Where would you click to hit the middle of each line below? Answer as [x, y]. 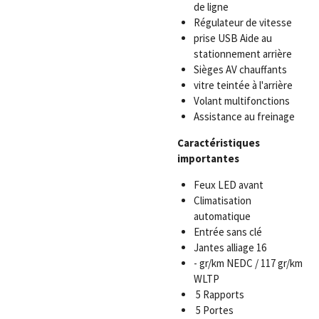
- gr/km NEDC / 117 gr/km [248, 263]
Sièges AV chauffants [240, 69]
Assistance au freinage [244, 116]
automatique [222, 216]
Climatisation [222, 200]
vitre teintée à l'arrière [243, 85]
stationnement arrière [242, 53]
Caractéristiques [219, 142]
